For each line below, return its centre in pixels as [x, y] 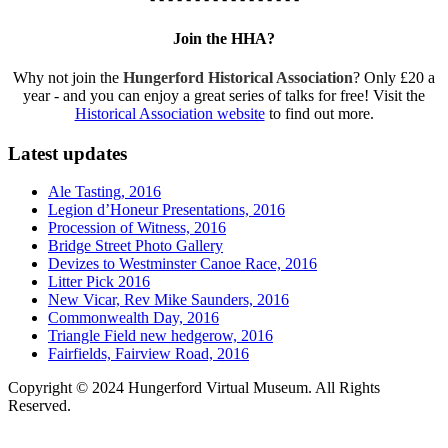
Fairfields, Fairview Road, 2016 [148, 354]
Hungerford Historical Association [238, 77]
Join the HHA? [224, 38]
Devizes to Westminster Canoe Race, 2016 [182, 264]
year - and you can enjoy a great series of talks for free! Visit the [224, 95]
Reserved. [39, 406]
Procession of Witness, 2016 [137, 228]
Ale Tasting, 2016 [104, 192]
